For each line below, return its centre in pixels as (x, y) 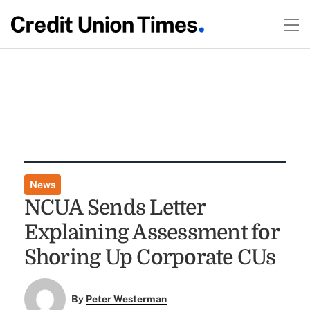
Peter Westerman (127, 299)
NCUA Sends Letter (114, 208)
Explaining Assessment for (151, 232)
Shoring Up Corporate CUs (150, 257)
